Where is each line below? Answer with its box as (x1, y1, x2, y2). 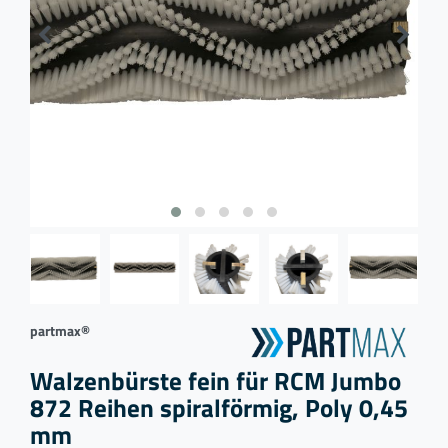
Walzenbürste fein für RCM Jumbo (30, 361, 401, 401)
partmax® (30, 319, 90, 341)
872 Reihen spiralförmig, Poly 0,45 (30, 388, 408, 428)
